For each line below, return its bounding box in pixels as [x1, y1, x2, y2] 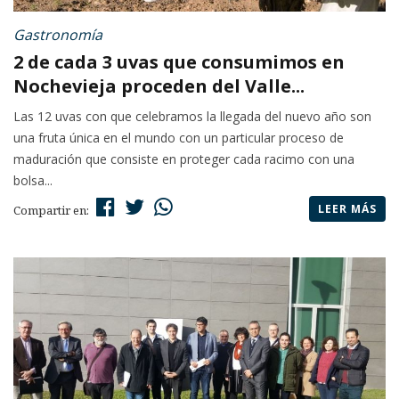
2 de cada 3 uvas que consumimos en [13, 50, 345, 75]
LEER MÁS [318, 201, 377, 217]
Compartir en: [13, 202, 92, 219]
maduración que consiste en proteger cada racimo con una [13, 151, 354, 168]
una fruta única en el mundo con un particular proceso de [13, 129, 344, 147]
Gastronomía [13, 25, 102, 45]
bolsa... [13, 172, 53, 190]
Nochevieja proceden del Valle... [13, 74, 305, 99]
